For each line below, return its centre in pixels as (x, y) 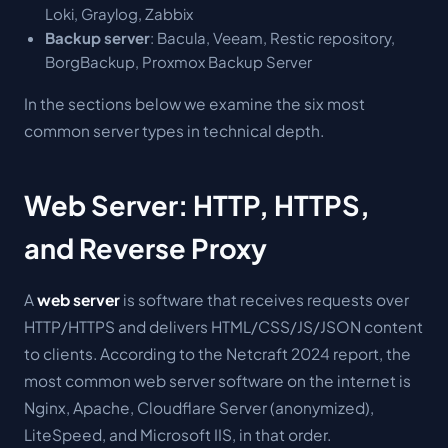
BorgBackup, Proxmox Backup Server (178, 61)
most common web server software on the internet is (217, 380)
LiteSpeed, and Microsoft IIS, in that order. (177, 434)
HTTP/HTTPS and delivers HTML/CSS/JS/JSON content (223, 326)
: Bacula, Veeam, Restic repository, (272, 37)
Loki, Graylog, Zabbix (118, 13)
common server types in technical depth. (174, 130)
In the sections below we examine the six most (194, 103)
